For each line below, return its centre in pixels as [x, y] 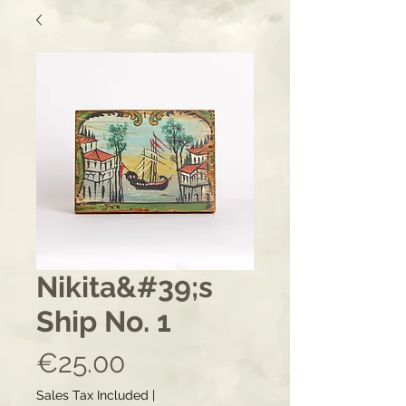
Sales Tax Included [92, 395]
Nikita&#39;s [125, 287]
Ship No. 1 [104, 321]
